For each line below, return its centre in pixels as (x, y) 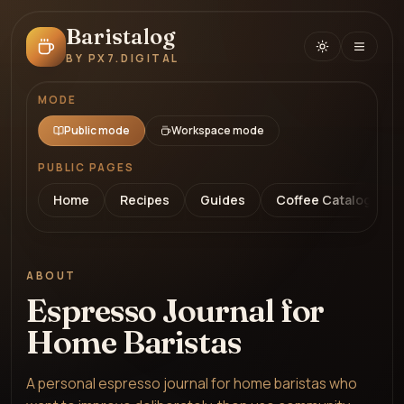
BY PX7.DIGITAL (123, 59)
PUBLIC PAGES (86, 168)
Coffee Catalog (324, 200)
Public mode (97, 130)
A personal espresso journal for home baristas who (192, 383)
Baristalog (120, 37)
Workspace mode (218, 130)
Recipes (145, 200)
